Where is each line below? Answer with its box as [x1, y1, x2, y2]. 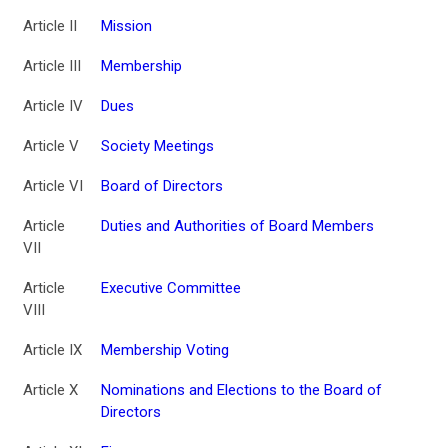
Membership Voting [101, 340, 229, 359]
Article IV [23, 96, 83, 115]
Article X [23, 380, 78, 399]
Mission [101, 16, 152, 35]
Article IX [23, 340, 82, 359]
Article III [23, 56, 81, 75]
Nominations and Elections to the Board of [101, 380, 382, 399]
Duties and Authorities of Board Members [101, 216, 374, 235]
